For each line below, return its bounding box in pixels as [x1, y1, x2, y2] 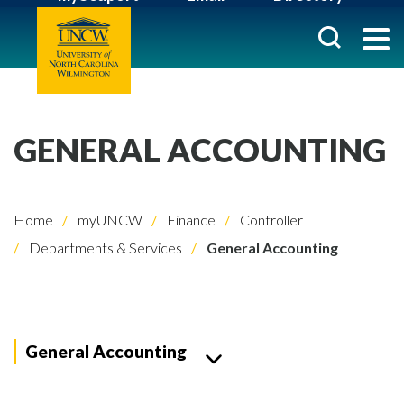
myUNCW [75, 211, 142, 228]
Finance [164, 211, 216, 228]
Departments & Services [26, 239, 182, 256]
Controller [237, 211, 303, 228]
